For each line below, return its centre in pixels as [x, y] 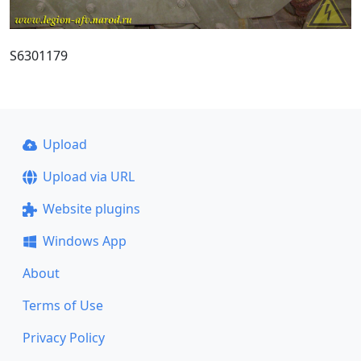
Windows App [84, 241]
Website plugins [91, 209]
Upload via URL [88, 176]
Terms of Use [63, 305]
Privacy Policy [64, 338]
